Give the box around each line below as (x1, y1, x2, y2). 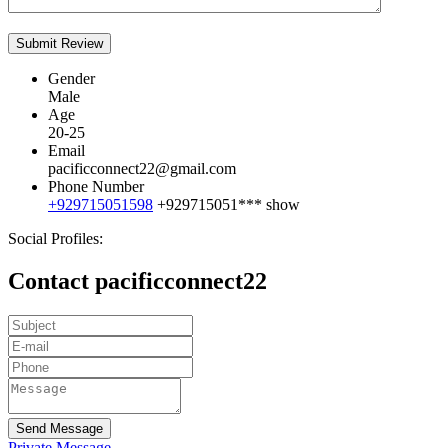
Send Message (16, 421, 103, 437)
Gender (48, 70, 95, 88)
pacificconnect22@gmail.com (48, 160, 236, 178)
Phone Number (48, 178, 144, 196)
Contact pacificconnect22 (8, 268, 267, 295)
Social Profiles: (8, 230, 103, 248)
